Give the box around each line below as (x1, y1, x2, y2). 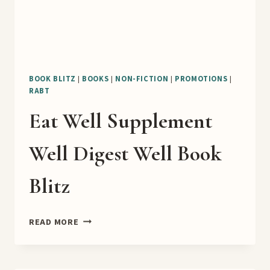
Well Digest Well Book (29, 140, 222, 167)
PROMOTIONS (175, 74, 228, 85)
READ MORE (29, 216, 79, 229)
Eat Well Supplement (29, 108, 212, 134)
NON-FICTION (115, 74, 169, 85)
